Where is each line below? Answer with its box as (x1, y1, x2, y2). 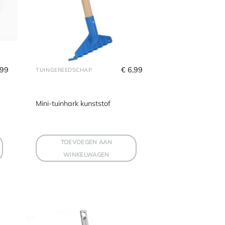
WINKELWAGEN (63, 150, 109, 158)
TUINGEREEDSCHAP (36, 66, 92, 74)
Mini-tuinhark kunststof (36, 98, 111, 108)
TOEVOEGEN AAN (60, 138, 113, 146)
